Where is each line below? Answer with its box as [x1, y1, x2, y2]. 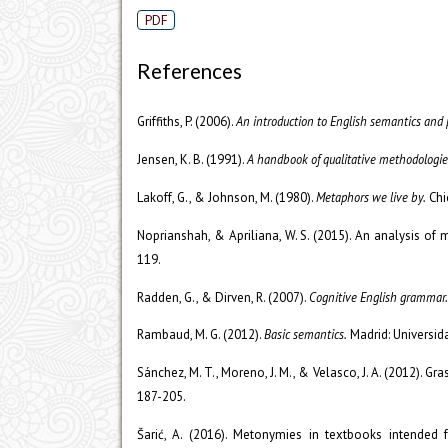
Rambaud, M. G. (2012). [137, 326, 264, 344]
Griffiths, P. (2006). [137, 112, 236, 130]
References [137, 58, 242, 83]
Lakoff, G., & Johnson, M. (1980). [137, 188, 316, 206]
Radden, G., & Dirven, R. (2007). [137, 288, 309, 306]
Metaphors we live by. [316, 188, 426, 205]
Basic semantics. [264, 326, 347, 343]
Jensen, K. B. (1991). [137, 150, 247, 168]
